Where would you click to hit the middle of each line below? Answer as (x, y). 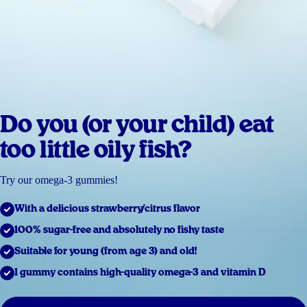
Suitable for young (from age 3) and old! (106, 251)
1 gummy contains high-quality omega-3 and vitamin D (140, 272)
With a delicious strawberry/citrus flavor (107, 209)
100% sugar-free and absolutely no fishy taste (119, 230)
